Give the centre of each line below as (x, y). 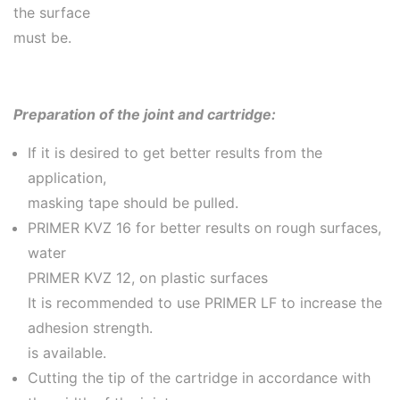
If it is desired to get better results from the (175, 152)
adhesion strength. (90, 327)
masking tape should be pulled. (133, 202)
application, (67, 177)
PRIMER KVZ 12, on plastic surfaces (148, 277)
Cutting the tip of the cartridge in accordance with (199, 377)
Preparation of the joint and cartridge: (145, 114)
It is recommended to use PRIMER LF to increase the (205, 302)
